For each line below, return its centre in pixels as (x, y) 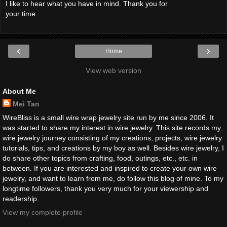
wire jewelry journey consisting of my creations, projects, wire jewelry (112, 138)
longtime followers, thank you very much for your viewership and (105, 189)
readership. (21, 199)
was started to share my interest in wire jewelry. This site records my (112, 128)
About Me (19, 91)
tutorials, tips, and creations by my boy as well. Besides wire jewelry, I (113, 148)
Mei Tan (26, 104)
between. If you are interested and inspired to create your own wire (110, 168)
